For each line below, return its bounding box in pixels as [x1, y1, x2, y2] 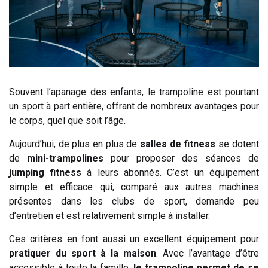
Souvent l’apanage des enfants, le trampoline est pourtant [9, 86, 259, 98]
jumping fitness [9, 166, 81, 178]
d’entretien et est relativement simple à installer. [9, 209, 210, 221]
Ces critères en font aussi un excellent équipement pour [9, 233, 259, 245]
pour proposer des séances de [103, 152, 259, 164]
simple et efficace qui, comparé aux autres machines [9, 181, 259, 193]
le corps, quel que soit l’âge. [9, 114, 126, 126]
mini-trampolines [27, 152, 103, 164]
